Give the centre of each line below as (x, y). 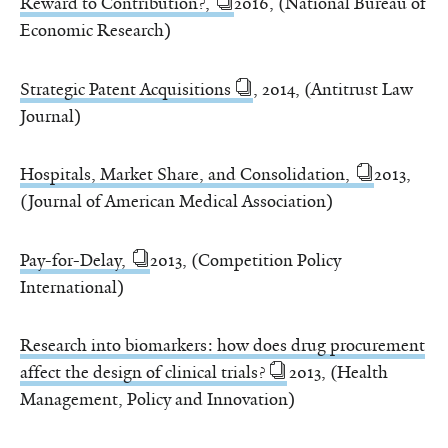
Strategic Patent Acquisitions (125, 88)
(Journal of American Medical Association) (176, 201)
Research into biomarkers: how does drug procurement (222, 345)
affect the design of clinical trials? (142, 372)
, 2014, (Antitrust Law (333, 88)
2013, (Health (337, 372)
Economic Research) (95, 30)
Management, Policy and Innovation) (157, 399)
